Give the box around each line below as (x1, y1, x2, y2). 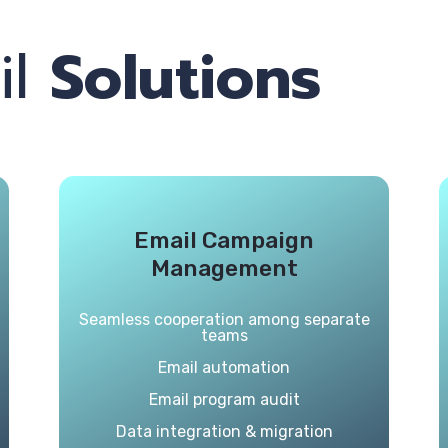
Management (150, 254, 298, 282)
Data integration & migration (115, 422, 333, 441)
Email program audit (148, 390, 300, 409)
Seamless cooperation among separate (78, 310, 370, 329)
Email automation (158, 358, 290, 377)
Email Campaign (134, 226, 314, 254)
